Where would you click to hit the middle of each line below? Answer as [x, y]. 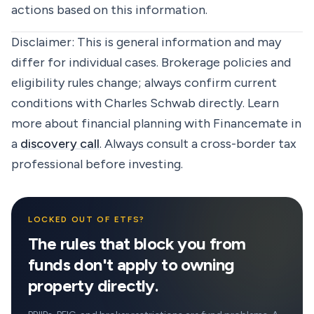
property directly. [93, 286]
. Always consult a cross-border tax [198, 144]
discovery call [60, 144]
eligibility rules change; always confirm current [144, 83]
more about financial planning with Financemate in [156, 123]
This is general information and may [178, 42]
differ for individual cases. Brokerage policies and [151, 62]
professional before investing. [97, 164]
